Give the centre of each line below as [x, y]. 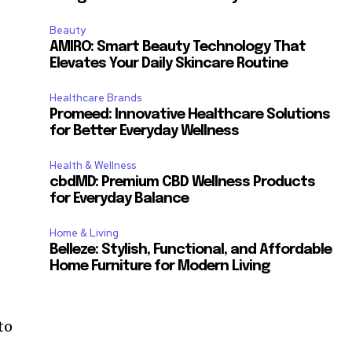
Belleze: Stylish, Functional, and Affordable [191, 249]
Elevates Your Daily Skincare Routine [169, 63]
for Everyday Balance [119, 198]
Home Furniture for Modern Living [160, 266]
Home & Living [84, 233]
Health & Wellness [93, 165]
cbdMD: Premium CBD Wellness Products [183, 182]
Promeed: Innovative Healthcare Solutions [190, 114]
